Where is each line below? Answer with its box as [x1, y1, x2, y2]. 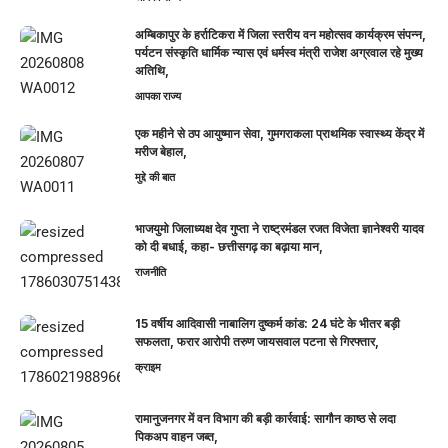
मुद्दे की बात [135, 170, 175, 185]
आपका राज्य [135, 89, 181, 104]
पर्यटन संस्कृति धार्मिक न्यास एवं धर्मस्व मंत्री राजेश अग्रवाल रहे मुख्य [135, 45, 423, 61]
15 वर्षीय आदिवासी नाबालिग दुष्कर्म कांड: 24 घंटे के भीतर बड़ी [135, 316, 400, 332]
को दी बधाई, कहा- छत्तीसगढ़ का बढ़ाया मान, [135, 239, 323, 255]
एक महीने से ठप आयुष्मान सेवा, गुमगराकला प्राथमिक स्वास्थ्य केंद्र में [135, 126, 424, 142]
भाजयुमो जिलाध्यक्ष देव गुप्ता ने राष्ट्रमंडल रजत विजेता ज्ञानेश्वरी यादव [135, 221, 424, 237]
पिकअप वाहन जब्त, [135, 429, 218, 445]
